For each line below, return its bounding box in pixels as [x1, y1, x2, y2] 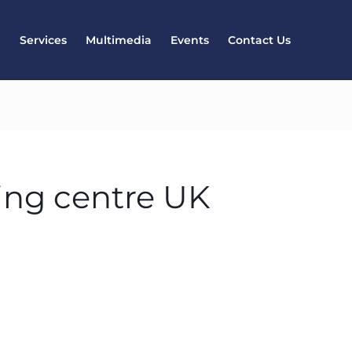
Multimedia [86, 33, 152, 48]
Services [20, 33, 67, 48]
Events [170, 33, 209, 48]
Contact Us [228, 33, 291, 48]
